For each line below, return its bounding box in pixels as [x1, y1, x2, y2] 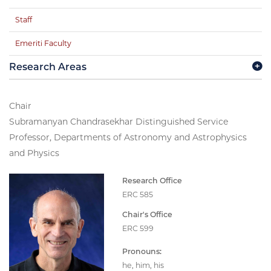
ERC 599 [122, 224, 154, 233]
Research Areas [9, 61, 87, 73]
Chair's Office [122, 210, 172, 220]
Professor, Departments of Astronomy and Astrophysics [9, 132, 247, 143]
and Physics [9, 148, 59, 159]
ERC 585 [122, 190, 153, 200]
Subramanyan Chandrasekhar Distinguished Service [9, 116, 228, 128]
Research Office [122, 176, 182, 186]
